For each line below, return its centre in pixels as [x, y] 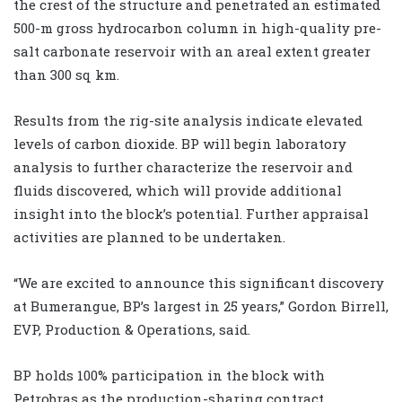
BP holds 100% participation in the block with [169, 376]
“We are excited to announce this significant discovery [199, 283]
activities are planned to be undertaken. [149, 237]
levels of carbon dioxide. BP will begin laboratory [180, 144]
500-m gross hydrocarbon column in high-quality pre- [197, 28]
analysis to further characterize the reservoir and [183, 167]
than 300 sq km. [66, 75]
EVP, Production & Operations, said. [132, 330]
